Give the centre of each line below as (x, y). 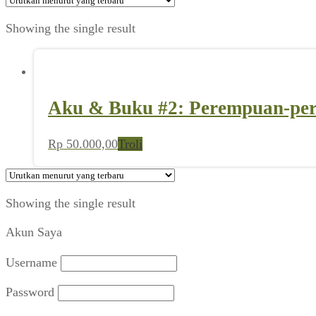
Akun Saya (34, 232)
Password (30, 292)
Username (31, 263)
